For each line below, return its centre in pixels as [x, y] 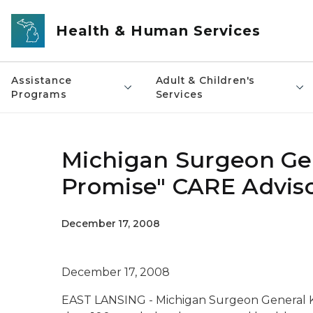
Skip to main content [63, 15]
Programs [39, 94]
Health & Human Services [159, 31]
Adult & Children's [205, 80]
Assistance [42, 80]
